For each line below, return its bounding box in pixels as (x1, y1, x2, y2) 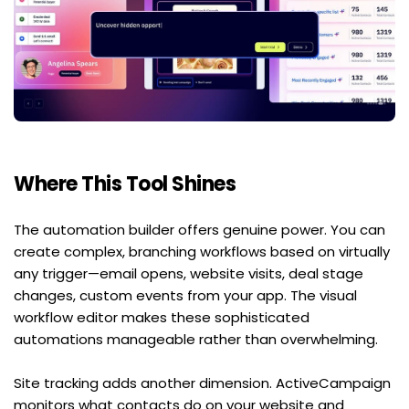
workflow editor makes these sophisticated (14, 307, 309, 327)
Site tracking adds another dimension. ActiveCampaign (14, 372, 391, 393)
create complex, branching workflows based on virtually (14, 241, 390, 261)
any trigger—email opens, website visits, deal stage (14, 263, 363, 283)
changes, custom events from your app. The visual (14, 285, 357, 305)
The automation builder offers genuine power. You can (14, 219, 385, 239)
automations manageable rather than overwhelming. (14, 329, 378, 349)
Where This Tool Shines (14, 169, 236, 198)
